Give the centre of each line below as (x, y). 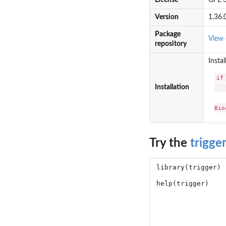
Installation (172, 88)
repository (171, 44)
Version (166, 17)
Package (167, 35)
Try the (170, 143)
